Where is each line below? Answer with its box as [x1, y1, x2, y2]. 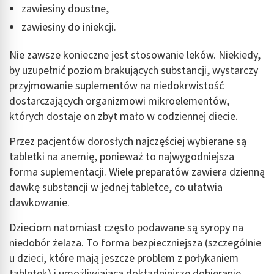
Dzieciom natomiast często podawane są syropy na [9, 220, 243, 235]
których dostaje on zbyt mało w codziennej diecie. [9, 108, 238, 124]
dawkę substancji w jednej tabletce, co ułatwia [9, 179, 223, 195]
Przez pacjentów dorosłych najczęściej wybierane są [9, 133, 246, 149]
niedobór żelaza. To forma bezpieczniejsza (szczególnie [9, 235, 261, 251]
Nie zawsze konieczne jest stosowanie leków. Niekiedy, [9, 47, 261, 63]
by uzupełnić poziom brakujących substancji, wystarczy [9, 62, 258, 78]
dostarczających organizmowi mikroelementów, [9, 93, 229, 109]
